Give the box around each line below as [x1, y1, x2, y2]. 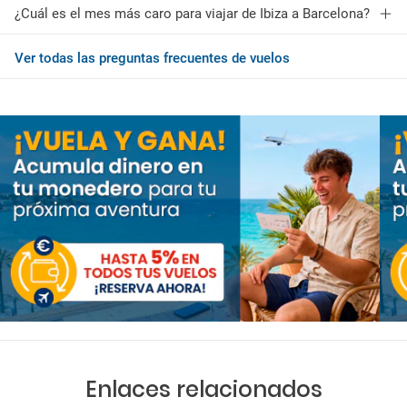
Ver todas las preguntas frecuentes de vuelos [15, 50, 290, 66]
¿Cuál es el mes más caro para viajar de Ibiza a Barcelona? [15, 5, 370, 22]
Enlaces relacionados [84, 373, 323, 404]
